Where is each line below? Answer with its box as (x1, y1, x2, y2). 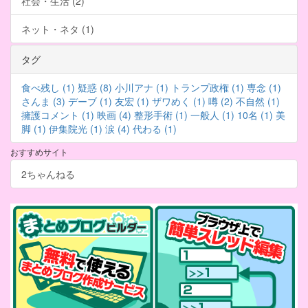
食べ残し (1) (21, 80, 75, 95)
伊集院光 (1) (49, 122, 102, 136)
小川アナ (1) (115, 80, 168, 95)
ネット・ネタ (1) (21, 22, 94, 36)
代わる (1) (133, 122, 177, 136)
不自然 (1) (236, 94, 280, 109)
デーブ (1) (68, 94, 112, 109)
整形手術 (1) (134, 108, 188, 122)
